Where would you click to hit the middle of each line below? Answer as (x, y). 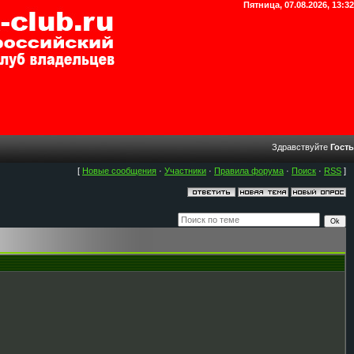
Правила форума (249, 171)
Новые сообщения (119, 171)
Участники (185, 171)
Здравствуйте (300, 147)
